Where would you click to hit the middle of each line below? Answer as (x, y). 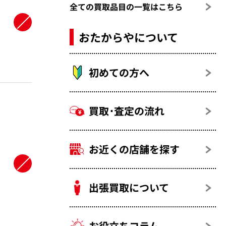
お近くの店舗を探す (134, 149)
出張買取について (129, 188)
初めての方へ (119, 73)
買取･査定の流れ (127, 111)
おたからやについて (129, 37)
